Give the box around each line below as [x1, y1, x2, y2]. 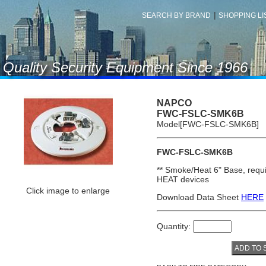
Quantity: [157, 221, 193, 231]
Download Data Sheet [157, 192, 241, 202]
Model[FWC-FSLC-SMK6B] [157, 119, 259, 129]
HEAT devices [157, 175, 209, 184]
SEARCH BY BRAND [142, 11, 211, 20]
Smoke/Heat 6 [165, 165, 218, 175]
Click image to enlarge [26, 186, 110, 195]
